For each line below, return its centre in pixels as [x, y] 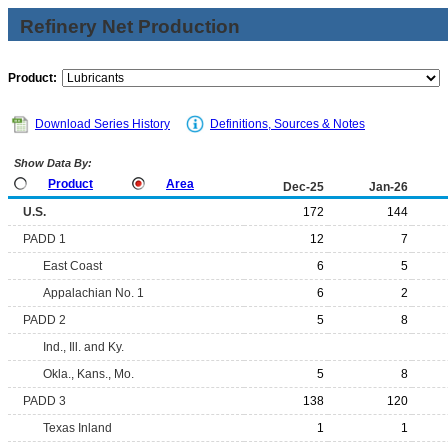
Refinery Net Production [130, 26]
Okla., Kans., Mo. [88, 374]
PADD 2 [44, 320]
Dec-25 [303, 187]
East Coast [72, 266]
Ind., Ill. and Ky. [83, 347]
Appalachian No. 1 [93, 293]
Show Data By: [51, 163]
